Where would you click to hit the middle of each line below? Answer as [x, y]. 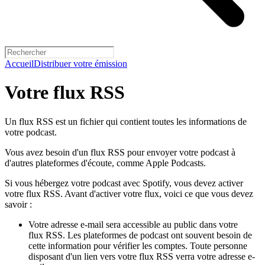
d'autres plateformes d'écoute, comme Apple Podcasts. [105, 163]
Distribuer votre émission [80, 64]
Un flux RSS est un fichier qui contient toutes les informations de [126, 121]
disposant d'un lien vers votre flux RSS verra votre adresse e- [142, 256]
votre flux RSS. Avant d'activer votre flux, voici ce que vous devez [129, 193]
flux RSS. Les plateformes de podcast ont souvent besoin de [140, 235]
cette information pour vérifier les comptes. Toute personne [138, 245]
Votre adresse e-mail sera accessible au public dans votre [133, 224]
